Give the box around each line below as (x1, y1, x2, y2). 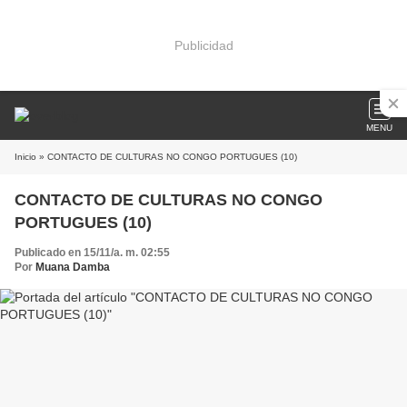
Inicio (15, 152, 36, 162)
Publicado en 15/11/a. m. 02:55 (15, 246, 170, 259)
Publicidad (174, 37, 233, 53)
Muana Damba (35, 261, 110, 273)
